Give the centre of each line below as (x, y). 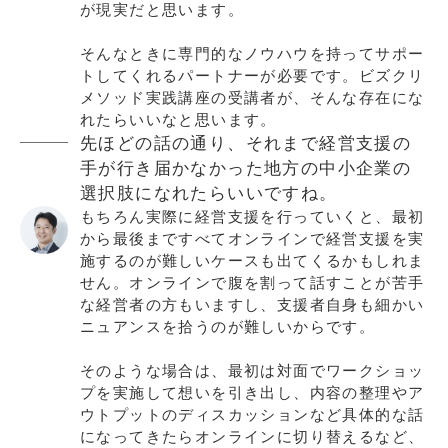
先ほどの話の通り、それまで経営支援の (246, 142)
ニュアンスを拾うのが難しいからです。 (228, 326)
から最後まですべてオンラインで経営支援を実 (252, 238)
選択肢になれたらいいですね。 (209, 192)
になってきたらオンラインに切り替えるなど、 (252, 436)
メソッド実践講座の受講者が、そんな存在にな (252, 97)
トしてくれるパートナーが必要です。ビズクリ (252, 75)
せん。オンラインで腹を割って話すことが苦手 (252, 282)
